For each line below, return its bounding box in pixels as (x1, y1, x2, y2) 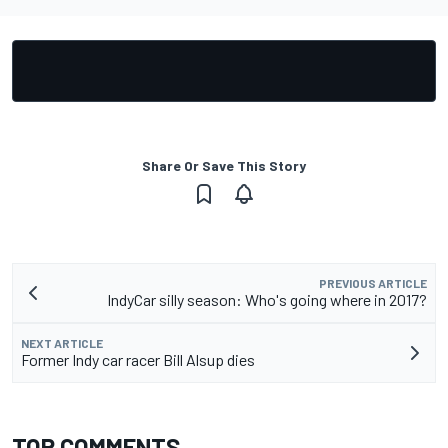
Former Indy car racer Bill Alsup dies (21, 350, 255, 370)
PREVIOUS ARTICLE (319, 276, 427, 291)
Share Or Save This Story (142, 157, 306, 175)
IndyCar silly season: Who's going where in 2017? (107, 290, 427, 310)
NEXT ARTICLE (21, 336, 103, 351)
